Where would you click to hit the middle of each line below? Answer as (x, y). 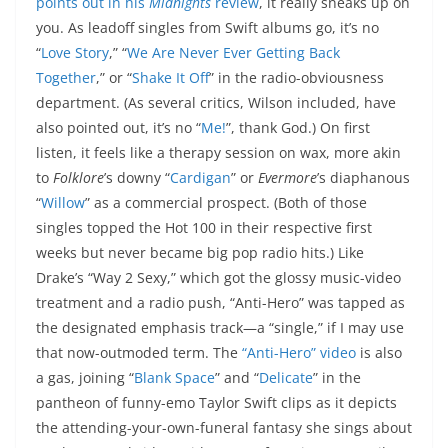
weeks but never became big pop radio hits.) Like (200, 253)
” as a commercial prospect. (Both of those (226, 203)
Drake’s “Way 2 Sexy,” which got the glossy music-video (218, 278)
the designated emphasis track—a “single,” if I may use (220, 328)
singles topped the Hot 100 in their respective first (204, 228)
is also (379, 353)
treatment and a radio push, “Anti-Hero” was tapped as (220, 303)
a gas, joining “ (85, 378)
